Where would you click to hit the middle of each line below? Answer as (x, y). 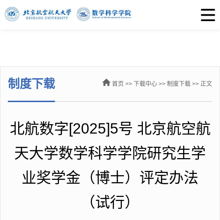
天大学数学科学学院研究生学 (110, 153)
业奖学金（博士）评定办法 (110, 178)
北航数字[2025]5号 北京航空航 (110, 128)
